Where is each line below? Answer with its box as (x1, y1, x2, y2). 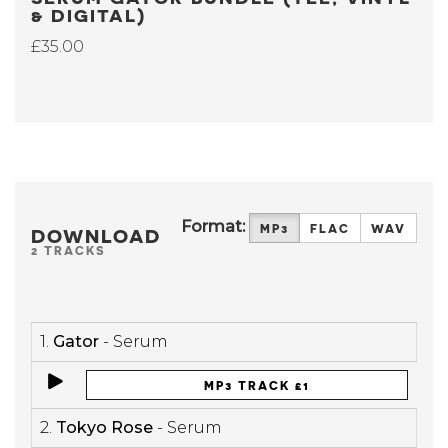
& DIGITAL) (31, 4, 146, 25)
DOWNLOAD (31, 223, 161, 246)
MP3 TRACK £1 (199, 378, 310, 392)
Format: (181, 217, 245, 237)
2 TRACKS (31, 242, 106, 257)
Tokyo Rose (56, 418, 153, 437)
